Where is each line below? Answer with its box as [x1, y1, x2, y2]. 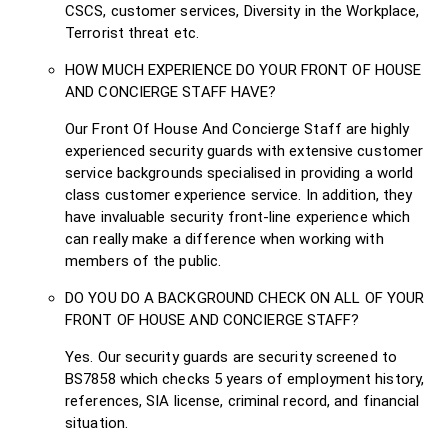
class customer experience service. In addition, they [65, 185, 413, 204]
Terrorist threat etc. [65, 23, 200, 42]
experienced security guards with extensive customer [65, 141, 424, 160]
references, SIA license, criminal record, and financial [65, 391, 420, 410]
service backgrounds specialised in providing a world [65, 163, 414, 182]
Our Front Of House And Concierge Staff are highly [65, 119, 409, 138]
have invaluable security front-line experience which [65, 207, 411, 226]
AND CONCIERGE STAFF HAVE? [65, 82, 277, 101]
